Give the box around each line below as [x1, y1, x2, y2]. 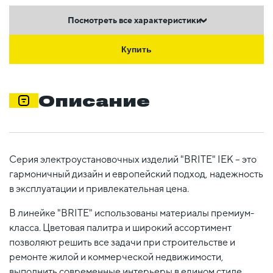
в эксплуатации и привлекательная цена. [9, 182, 189, 194]
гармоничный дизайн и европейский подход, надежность [9, 168, 263, 180]
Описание [38, 91, 150, 110]
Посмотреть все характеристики [67, 15, 201, 25]
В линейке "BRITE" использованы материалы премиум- [9, 207, 254, 219]
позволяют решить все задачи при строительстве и [9, 236, 235, 248]
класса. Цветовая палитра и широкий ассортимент [9, 221, 232, 233]
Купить [121, 44, 152, 54]
